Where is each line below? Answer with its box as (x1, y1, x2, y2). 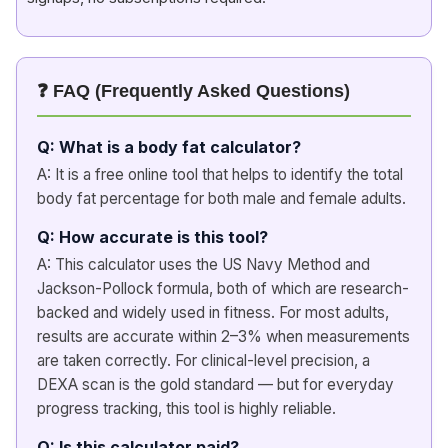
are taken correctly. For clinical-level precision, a (37, 350, 370, 370)
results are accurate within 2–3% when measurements (37, 326, 410, 346)
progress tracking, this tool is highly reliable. (37, 398, 336, 418)
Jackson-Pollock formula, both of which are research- (37, 278, 409, 298)
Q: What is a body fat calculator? (37, 136, 301, 157)
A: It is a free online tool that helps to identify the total (37, 164, 403, 184)
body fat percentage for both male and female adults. (37, 188, 406, 208)
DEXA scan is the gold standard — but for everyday (37, 374, 394, 394)
